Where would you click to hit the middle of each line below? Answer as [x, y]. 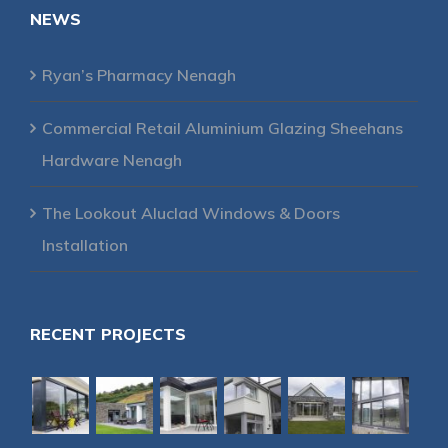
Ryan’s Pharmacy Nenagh [139, 75]
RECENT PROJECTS [108, 334]
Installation [85, 245]
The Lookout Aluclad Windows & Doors [191, 213]
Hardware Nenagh [112, 160]
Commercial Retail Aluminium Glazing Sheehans [222, 128]
